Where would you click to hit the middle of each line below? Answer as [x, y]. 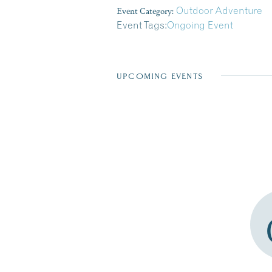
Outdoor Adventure [219, 10]
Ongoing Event [200, 25]
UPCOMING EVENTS [160, 76]
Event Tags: [142, 25]
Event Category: [145, 10]
